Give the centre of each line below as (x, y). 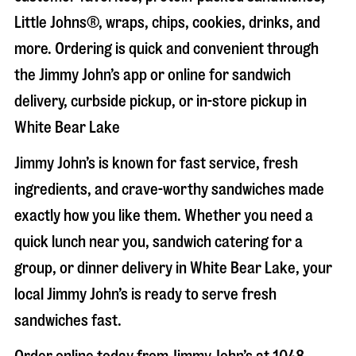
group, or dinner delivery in (102, 268)
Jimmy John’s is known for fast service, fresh (156, 163)
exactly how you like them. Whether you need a (164, 216)
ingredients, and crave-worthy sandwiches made (169, 190)
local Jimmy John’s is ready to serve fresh (145, 294)
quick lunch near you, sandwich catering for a (159, 242)
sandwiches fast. (68, 321)
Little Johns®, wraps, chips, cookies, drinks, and (167, 23)
